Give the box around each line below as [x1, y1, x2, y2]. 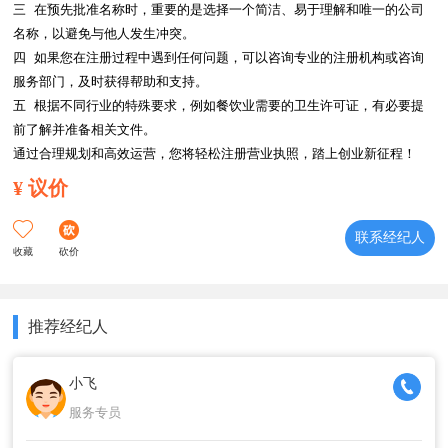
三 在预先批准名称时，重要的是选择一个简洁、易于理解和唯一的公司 [13, 2, 425, 17]
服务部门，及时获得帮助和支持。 [13, 74, 209, 89]
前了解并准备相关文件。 [13, 122, 157, 137]
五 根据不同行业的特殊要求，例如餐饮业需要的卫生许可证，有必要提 [13, 98, 425, 113]
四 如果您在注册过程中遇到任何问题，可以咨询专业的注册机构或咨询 [13, 50, 425, 65]
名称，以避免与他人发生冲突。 [13, 26, 196, 41]
